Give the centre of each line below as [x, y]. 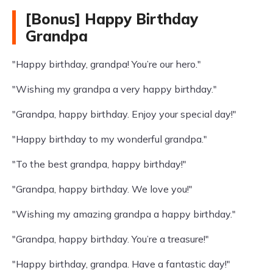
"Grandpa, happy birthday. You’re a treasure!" [111, 239]
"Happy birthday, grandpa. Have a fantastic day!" [121, 264]
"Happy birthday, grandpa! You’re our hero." [107, 64]
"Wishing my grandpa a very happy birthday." [115, 89]
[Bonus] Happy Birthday [112, 19]
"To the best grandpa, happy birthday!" [99, 164]
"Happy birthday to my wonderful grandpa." [110, 139]
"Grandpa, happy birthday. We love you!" [102, 189]
